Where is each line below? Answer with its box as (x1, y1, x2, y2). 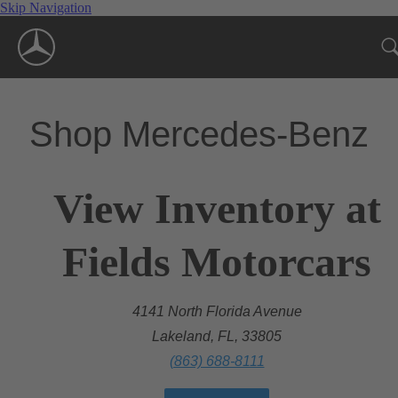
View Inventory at (52, 184, 381, 232)
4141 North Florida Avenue (131, 303, 302, 319)
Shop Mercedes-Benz (29, 114, 369, 154)
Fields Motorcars (62, 237, 371, 285)
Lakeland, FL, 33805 (152, 328, 282, 344)
